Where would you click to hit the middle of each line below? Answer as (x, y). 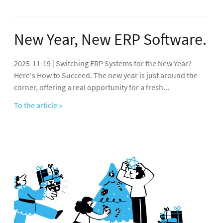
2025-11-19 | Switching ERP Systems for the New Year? (103, 63)
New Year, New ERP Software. (110, 39)
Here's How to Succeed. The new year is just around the (106, 75)
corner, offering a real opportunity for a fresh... (92, 87)
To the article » (38, 105)
